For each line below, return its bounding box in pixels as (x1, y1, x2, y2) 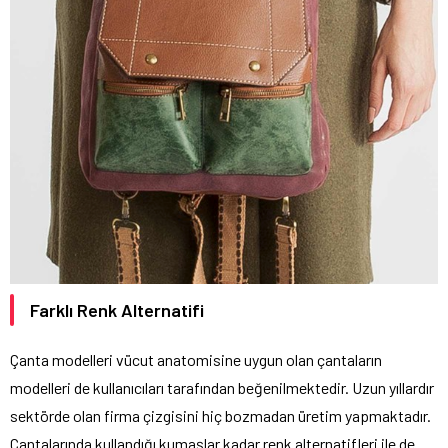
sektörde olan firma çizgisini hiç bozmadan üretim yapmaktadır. (10, 406, 431, 426)
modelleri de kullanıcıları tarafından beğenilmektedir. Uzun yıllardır (10, 378, 434, 398)
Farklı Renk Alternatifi (30, 299, 204, 322)
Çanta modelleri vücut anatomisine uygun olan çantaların (10, 350, 382, 370)
